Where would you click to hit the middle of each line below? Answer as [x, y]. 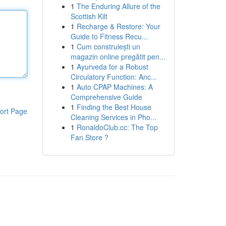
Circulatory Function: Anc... [114, 77]
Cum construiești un [108, 46]
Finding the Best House [114, 107]
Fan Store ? [89, 137]
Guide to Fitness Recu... [109, 36]
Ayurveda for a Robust [112, 67]
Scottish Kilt [89, 16]
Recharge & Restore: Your [118, 26]
